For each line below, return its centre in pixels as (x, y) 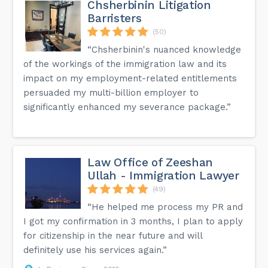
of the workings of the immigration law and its (125, 64)
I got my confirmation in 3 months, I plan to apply (133, 221)
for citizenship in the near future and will (113, 235)
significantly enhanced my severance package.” (127, 107)
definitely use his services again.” (95, 250)
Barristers (115, 18)
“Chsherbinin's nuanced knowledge (165, 49)
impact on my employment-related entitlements (130, 78)
